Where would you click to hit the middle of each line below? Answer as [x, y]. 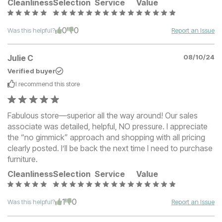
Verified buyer [31, 71]
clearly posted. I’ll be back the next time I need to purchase [110, 148]
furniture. [23, 159]
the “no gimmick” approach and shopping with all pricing [106, 138]
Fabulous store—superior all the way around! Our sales [103, 116]
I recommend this [41, 84]
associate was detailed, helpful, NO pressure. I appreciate [108, 127]
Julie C [20, 58]
